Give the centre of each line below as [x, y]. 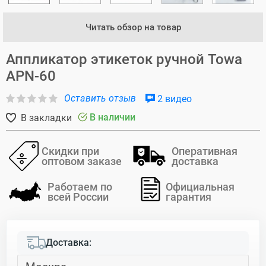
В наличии [111, 118]
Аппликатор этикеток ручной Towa [124, 60]
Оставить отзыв [100, 99]
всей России [78, 197]
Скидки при [70, 151]
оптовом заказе [82, 161]
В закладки [45, 118]
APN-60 [31, 76]
